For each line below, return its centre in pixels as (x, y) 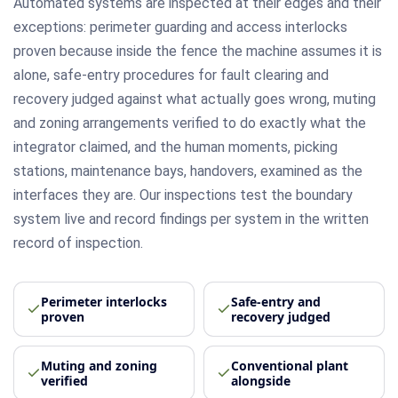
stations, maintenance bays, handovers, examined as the (188, 171)
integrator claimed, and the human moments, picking (175, 147)
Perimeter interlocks (104, 301)
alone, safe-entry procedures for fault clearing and (171, 75)
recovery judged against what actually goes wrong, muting (195, 99)
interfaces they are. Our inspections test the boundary (183, 195)
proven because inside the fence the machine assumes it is (198, 51)
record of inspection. (78, 243)
